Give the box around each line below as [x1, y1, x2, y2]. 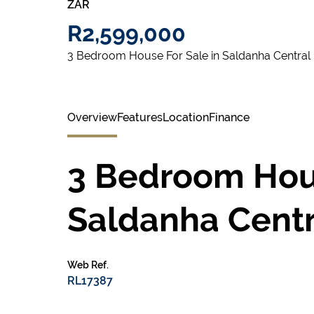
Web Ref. [67, 259, 109, 271]
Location [163, 111, 209, 124]
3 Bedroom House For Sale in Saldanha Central [67, 49, 310, 62]
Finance [209, 111, 250, 124]
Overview [67, 111, 117, 124]
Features [117, 111, 163, 124]
